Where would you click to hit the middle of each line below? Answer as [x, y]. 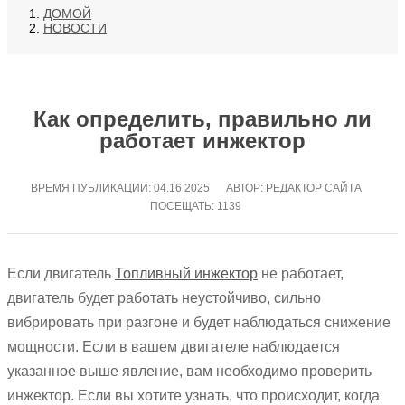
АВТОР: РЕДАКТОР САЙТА [293, 188]
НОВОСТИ [75, 28]
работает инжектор [202, 141]
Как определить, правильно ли [202, 119]
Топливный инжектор [186, 274]
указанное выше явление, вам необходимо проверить [189, 372]
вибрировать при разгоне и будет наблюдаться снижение [199, 323]
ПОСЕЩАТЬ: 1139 [196, 207]
